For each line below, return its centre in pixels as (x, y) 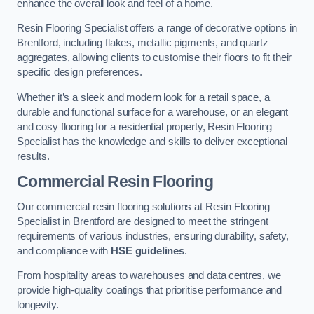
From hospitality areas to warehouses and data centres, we (149, 276)
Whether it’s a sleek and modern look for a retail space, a (143, 97)
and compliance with (64, 251)
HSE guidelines (148, 251)
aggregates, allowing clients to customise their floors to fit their (155, 58)
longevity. (38, 305)
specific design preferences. (80, 73)
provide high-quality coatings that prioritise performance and (150, 291)
